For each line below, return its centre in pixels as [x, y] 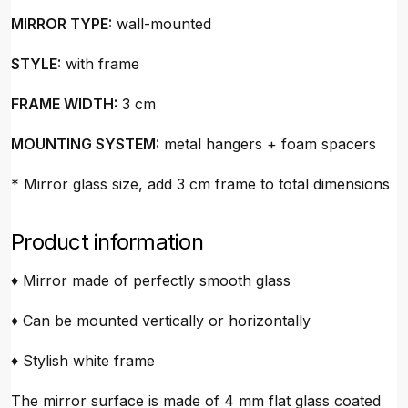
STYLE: [36, 64]
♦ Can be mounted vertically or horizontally [161, 321]
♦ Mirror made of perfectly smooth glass [151, 280]
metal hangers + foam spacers [268, 144]
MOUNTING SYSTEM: [85, 144]
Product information [107, 242]
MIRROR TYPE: [61, 24]
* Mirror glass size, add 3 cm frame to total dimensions [200, 184]
